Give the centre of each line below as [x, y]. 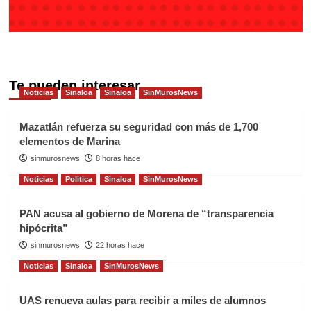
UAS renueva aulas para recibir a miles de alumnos [142, 300]
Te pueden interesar [74, 85]
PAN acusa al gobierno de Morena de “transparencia [146, 213]
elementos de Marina [69, 141]
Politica [78, 179]
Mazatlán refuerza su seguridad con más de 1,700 [138, 126]
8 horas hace [118, 158]
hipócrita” [43, 228]
